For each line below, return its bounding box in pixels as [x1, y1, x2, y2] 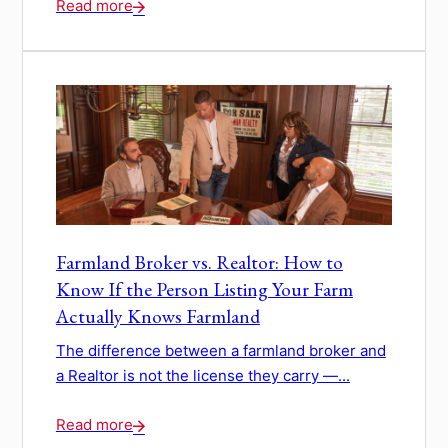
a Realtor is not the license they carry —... [55, 365, 350, 385]
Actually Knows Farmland [55, 302, 260, 329]
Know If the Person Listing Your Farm [55, 275, 353, 302]
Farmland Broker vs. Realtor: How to [55, 248, 343, 275]
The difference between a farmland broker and [55, 340, 386, 360]
